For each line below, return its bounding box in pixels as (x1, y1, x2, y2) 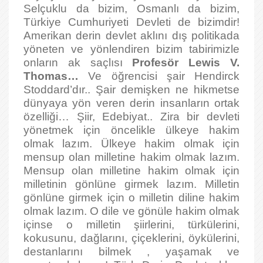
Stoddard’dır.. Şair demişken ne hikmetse (23, 83, 240, 96)
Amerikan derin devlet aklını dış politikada (23, 29, 240, 42)
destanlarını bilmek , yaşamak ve (23, 245, 240, 258)
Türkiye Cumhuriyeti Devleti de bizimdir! (23, 16, 240, 28)
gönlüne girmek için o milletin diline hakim (23, 191, 240, 204)
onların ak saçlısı (23, 56, 133, 69)
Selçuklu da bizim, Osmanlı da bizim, (23, 2, 240, 15)
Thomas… (23, 70, 89, 82)
